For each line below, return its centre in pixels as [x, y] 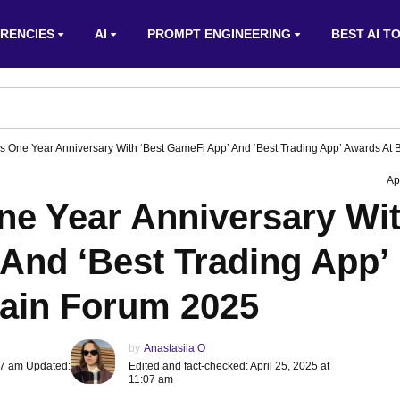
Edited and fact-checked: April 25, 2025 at [229, 366]
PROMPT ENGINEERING [219, 34]
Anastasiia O [175, 348]
